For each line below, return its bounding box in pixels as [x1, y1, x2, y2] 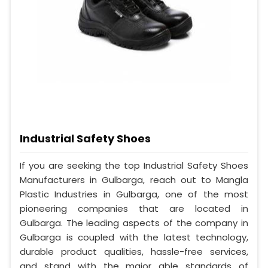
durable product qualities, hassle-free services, [20, 245, 248, 258]
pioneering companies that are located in [20, 202, 248, 215]
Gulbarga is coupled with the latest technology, [20, 230, 248, 243]
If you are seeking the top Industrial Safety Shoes [20, 159, 248, 172]
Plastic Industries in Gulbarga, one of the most [20, 187, 248, 200]
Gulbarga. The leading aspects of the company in [20, 216, 248, 229]
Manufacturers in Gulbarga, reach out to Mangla [20, 173, 248, 186]
